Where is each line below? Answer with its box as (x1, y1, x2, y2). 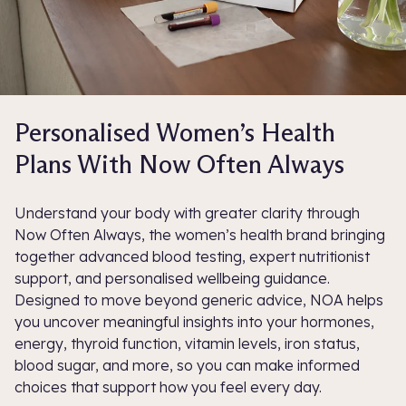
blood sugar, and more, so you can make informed (14, 355, 360, 374)
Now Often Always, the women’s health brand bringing (14, 225, 385, 244)
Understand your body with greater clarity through (14, 203, 360, 222)
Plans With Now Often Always (14, 148, 344, 179)
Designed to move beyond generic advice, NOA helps (14, 290, 383, 309)
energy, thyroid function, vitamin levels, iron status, (14, 333, 360, 353)
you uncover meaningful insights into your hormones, (14, 312, 374, 331)
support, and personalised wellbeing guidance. (14, 268, 330, 287)
